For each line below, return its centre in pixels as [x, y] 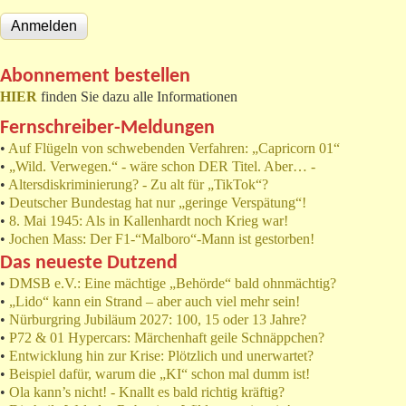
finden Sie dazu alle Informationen [137, 97]
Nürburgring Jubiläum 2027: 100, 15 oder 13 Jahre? [158, 320]
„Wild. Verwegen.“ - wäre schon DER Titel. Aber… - [162, 167]
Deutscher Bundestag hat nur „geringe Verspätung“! [158, 203]
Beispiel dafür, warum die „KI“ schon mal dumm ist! [159, 374]
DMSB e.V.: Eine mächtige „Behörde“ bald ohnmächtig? [173, 284]
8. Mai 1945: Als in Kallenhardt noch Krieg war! [149, 221]
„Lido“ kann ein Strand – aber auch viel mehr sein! [155, 302]
